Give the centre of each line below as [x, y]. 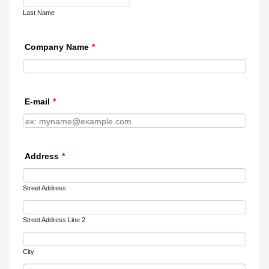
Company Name [56, 47]
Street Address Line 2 [54, 220]
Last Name [38, 13]
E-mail [37, 101]
